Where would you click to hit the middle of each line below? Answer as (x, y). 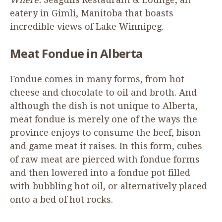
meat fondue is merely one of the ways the (104, 119)
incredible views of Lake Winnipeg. (87, 26)
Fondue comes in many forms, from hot (97, 79)
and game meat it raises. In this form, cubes (106, 146)
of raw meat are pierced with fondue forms (105, 159)
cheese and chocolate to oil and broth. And (103, 92)
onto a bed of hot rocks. (61, 199)
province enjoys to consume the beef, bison (105, 132)
